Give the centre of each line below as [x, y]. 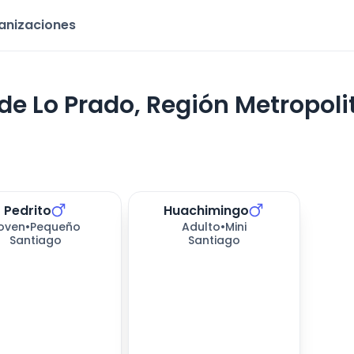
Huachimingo [206, 211]
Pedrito [28, 211]
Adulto [201, 227]
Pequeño [55, 227]
